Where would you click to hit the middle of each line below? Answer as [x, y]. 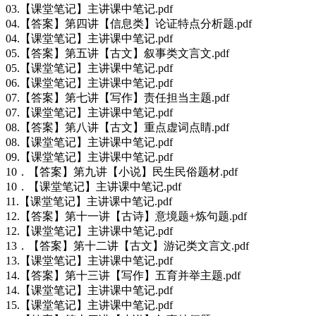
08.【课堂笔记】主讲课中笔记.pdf [89, 142]
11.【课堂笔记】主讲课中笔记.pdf [89, 201]
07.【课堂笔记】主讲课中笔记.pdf [89, 112]
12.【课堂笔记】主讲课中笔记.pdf [89, 231]
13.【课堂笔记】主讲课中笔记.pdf [89, 260]
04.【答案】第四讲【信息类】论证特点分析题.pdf [129, 23]
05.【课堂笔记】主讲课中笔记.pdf [89, 68]
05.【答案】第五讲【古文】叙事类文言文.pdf [117, 53]
